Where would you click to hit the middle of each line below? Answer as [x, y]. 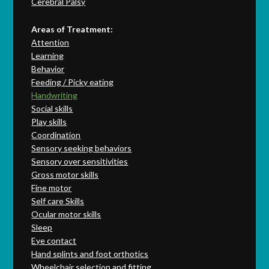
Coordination [56, 135]
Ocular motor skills [66, 214]
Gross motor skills [65, 174]
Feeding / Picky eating [73, 82]
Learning [48, 56]
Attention [50, 42]
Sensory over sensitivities [80, 161]
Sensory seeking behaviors [82, 148]
